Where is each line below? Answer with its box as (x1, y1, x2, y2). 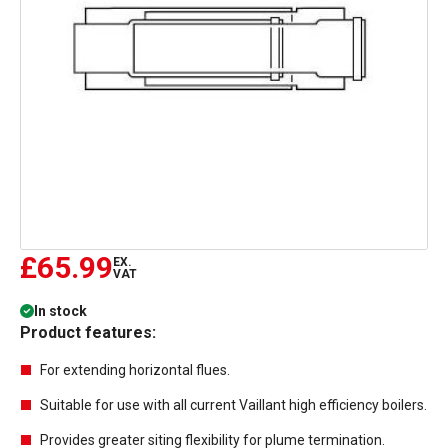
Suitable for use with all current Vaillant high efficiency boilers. (40, 397, 427, 413)
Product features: (20, 323, 156, 342)
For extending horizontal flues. (40, 362, 230, 378)
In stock (34, 303, 87, 319)
